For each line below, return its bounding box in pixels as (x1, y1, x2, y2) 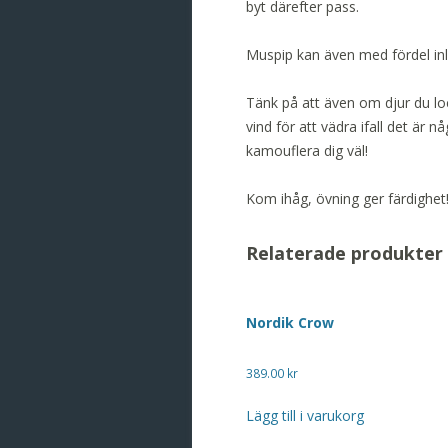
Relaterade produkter (246, 240, 443, 265)
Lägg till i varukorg (246, 405, 364, 425)
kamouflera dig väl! (246, 140, 368, 160)
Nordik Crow (246, 312, 334, 332)
